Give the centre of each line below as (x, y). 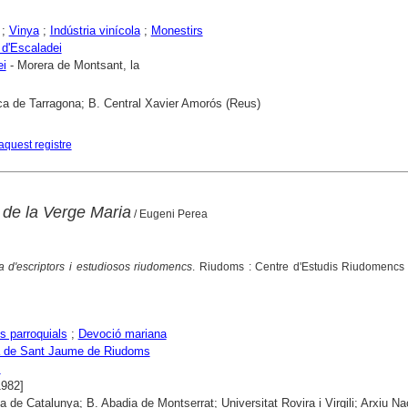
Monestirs (177, 30)
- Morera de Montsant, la (72, 65)
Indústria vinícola (95, 30)
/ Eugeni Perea (169, 214)
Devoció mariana (122, 333)
